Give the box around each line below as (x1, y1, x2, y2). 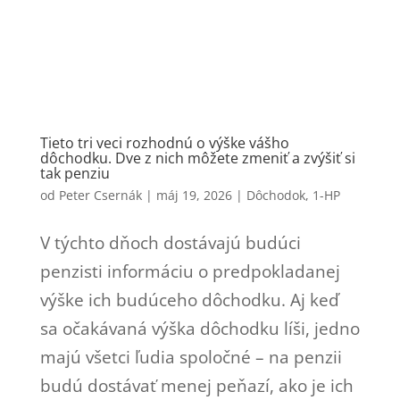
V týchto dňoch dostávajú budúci (39, 230, 301, 254)
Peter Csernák (58, 186, 142, 204)
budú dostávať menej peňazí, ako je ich (39, 373, 354, 397)
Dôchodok (246, 186, 305, 204)
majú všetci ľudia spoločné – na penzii (39, 345, 342, 369)
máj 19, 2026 (155, 186, 232, 204)
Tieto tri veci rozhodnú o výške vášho (39, 132, 289, 153)
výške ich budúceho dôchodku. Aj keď (39, 287, 339, 312)
